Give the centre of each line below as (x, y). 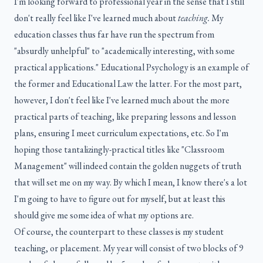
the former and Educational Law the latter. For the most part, (128, 84)
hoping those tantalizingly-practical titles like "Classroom (119, 150)
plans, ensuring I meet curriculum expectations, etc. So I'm (121, 133)
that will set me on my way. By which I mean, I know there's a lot (131, 183)
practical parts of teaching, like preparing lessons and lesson (125, 117)
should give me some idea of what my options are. (104, 215)
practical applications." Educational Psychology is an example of (131, 68)
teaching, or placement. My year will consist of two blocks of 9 (129, 248)
